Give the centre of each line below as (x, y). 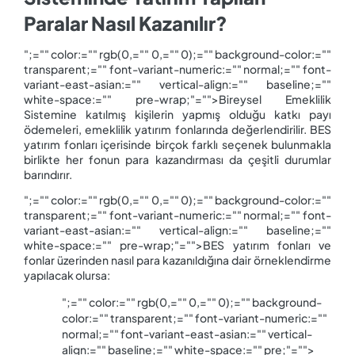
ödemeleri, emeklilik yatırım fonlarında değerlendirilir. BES (177, 129)
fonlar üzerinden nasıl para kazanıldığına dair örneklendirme (177, 260)
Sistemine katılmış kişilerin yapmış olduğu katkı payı (177, 114)
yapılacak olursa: (67, 275)
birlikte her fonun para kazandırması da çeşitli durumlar (177, 159)
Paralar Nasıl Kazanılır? (126, 23)
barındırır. (49, 174)
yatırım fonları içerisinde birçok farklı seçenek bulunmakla (177, 144)
